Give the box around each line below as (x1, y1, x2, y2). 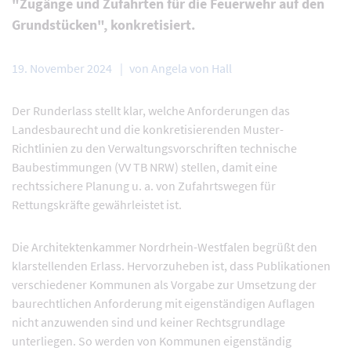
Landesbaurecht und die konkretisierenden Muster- (12, 121, 284, 137)
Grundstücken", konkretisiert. (12, 16, 198, 34)
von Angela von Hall (129, 60, 232, 76)
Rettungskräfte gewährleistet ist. (12, 197, 182, 212)
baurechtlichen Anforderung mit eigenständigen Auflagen (12, 295, 315, 311)
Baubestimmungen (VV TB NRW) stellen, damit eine (12, 159, 277, 175)
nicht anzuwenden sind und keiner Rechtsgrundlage (12, 314, 285, 330)
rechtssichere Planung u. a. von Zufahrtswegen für (12, 178, 276, 194)
